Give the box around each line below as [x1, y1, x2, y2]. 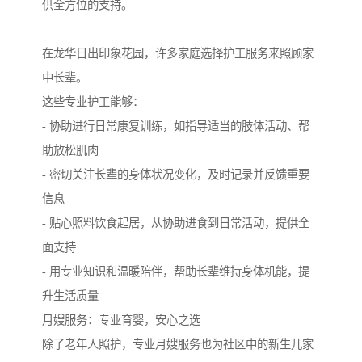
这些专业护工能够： [42, 95, 144, 108]
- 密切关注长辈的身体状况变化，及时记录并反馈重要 [42, 167, 309, 181]
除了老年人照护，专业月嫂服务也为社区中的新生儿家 [42, 337, 314, 351]
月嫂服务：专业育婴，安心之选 [42, 313, 200, 326]
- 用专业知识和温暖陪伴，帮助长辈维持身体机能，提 [42, 264, 309, 278]
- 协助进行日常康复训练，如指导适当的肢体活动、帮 [42, 119, 309, 133]
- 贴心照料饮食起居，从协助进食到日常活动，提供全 [42, 216, 309, 229]
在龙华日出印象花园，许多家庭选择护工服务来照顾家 [42, 46, 314, 60]
